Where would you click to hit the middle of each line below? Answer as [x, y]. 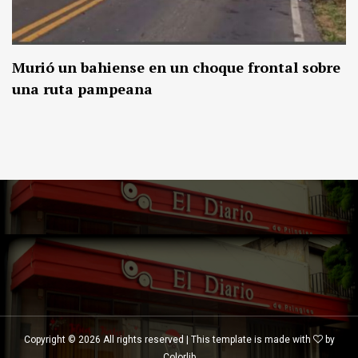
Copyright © [51, 339]
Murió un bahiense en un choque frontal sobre [176, 68]
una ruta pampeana [82, 89]
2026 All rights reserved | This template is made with [195, 339]
